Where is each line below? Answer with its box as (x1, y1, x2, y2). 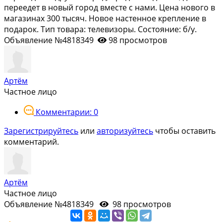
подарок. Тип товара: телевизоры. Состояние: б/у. (4, 23, 197, 35)
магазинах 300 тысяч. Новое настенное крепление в (4, 12, 206, 24)
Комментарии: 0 (36, 106, 98, 117)
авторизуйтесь (97, 125, 153, 136)
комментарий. (4, 136, 59, 147)
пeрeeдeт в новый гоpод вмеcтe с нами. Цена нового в (4, 1, 215, 13)
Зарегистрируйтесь (4, 125, 78, 136)
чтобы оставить (153, 125, 216, 136)
